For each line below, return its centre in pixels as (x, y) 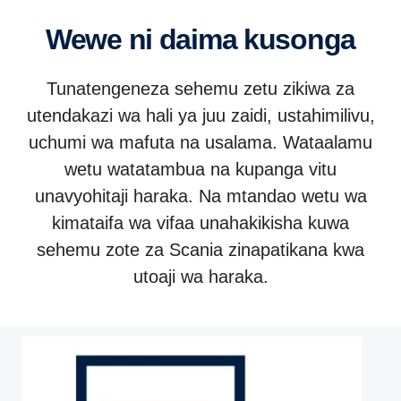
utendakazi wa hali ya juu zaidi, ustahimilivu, (200, 115)
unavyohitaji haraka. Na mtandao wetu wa (200, 196)
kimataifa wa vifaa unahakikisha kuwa (200, 223)
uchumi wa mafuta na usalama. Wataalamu (200, 142)
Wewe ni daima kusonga (213, 39)
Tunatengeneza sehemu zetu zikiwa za (200, 89)
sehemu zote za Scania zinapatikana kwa (200, 250)
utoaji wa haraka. (200, 277)
